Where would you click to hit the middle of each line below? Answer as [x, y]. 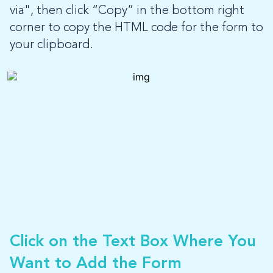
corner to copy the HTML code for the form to [136, 28]
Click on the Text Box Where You [133, 242]
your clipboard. [51, 45]
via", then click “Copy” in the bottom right [127, 11]
